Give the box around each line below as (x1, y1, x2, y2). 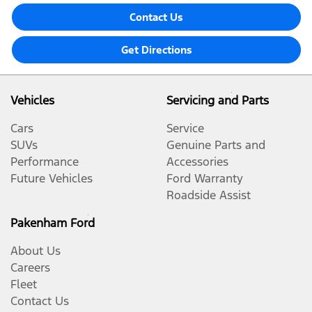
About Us (10, 243, 61, 259)
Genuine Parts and (166, 137, 265, 153)
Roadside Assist (166, 187, 251, 203)
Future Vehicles (10, 171, 93, 187)
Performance (10, 154, 79, 170)
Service (166, 120, 204, 136)
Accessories (166, 154, 228, 170)
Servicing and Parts (166, 93, 269, 109)
